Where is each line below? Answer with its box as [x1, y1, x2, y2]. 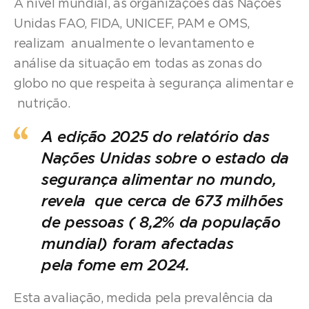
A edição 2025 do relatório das [41, 129, 270, 145]
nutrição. [14, 98, 74, 110]
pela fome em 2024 [41, 257, 186, 273]
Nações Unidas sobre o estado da [41, 150, 289, 166]
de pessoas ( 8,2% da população [41, 215, 281, 230]
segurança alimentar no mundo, [41, 172, 277, 188]
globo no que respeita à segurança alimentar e [14, 78, 294, 90]
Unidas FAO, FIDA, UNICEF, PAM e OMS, [14, 18, 250, 30]
